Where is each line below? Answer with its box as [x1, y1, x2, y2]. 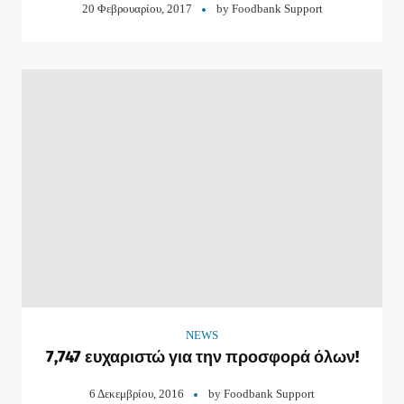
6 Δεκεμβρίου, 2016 [89, 387, 184, 400]
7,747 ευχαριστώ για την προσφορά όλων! [45, 347, 359, 367]
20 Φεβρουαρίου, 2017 [81, 2, 192, 15]
